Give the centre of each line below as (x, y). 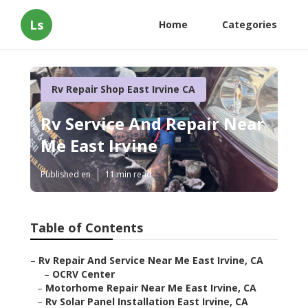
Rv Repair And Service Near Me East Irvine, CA (151, 261)
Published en (66, 175)
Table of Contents (87, 228)
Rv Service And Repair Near (152, 124)
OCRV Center (84, 274)
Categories (250, 24)
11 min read (129, 175)
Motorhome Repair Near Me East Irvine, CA (151, 288)
